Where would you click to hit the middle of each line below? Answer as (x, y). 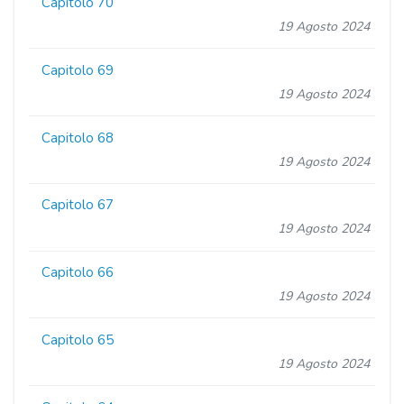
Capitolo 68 (78, 138)
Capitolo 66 (78, 273)
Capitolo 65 (78, 340)
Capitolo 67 (78, 205)
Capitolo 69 (78, 70)
